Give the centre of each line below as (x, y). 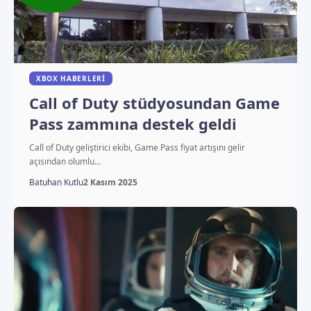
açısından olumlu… (65, 162)
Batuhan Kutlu (56, 183)
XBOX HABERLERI (70, 79)
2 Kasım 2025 (110, 183)
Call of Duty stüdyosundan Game (154, 103)
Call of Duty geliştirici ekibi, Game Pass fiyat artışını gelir (137, 148)
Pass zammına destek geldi (133, 124)
